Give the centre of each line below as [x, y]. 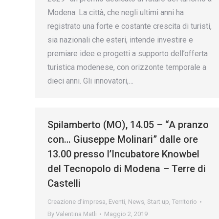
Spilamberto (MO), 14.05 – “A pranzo [128, 125]
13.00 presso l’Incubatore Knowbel [123, 154]
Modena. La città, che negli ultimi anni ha [116, 12]
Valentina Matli [76, 214]
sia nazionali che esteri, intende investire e [120, 40]
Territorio [185, 202]
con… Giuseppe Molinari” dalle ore [123, 139]
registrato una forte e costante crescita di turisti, [130, 26]
